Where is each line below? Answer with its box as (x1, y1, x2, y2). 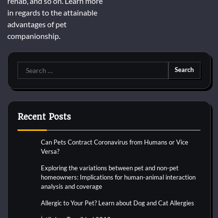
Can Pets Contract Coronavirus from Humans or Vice (41, 138, 188, 146)
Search (17, 62, 39, 72)
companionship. (7, 31, 60, 40)
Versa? (41, 147, 59, 155)
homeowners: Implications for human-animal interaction (41, 173, 196, 181)
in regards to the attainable (7, 7, 97, 17)
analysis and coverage (41, 182, 102, 190)
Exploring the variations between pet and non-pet (41, 163, 179, 172)
